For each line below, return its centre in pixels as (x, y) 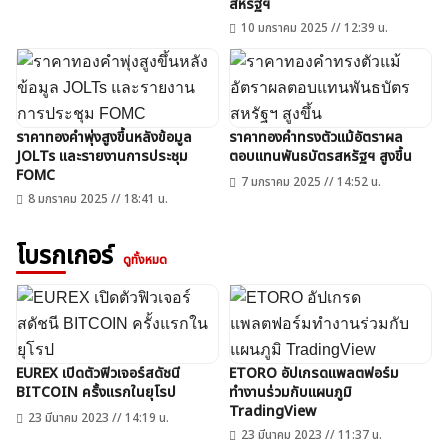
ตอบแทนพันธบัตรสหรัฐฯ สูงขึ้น (320, 156)
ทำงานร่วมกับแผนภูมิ (290, 392)
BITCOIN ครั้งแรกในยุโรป (96, 392)
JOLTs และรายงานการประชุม (102, 156)
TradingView (272, 411)
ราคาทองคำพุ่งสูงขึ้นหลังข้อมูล (104, 137)
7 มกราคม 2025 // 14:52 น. (311, 182)
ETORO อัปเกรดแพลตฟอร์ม (314, 373)
